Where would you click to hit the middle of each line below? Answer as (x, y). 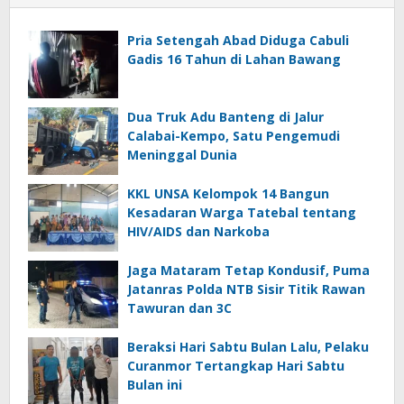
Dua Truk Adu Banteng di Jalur (225, 116)
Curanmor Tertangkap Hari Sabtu (236, 365)
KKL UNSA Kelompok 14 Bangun (228, 193)
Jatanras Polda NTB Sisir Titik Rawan (246, 289)
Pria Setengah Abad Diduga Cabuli (238, 40)
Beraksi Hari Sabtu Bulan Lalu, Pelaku (248, 346)
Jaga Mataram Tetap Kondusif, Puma (248, 270)
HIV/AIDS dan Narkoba (198, 231)
